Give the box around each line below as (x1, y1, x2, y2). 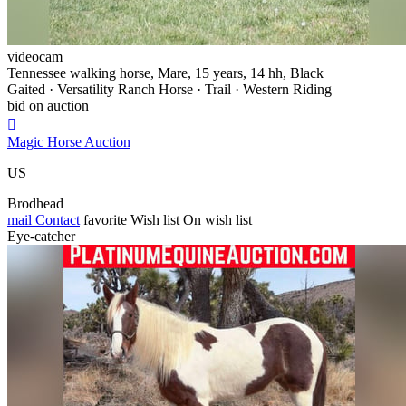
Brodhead (7, 195, 63, 211)
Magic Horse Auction (7, 133, 130, 150)
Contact (32, 211, 80, 227)
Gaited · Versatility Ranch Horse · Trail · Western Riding (7, 81, 332, 97)
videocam (7, 48, 63, 64)
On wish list (183, 211, 252, 227)
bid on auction (7, 97, 89, 113)
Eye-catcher (7, 227, 75, 244)
